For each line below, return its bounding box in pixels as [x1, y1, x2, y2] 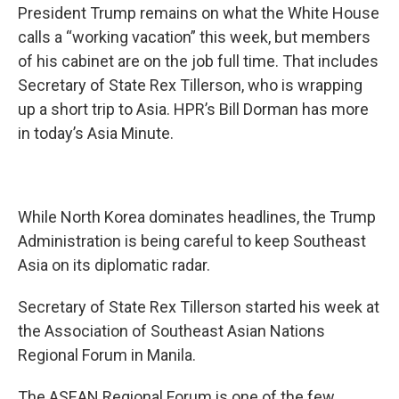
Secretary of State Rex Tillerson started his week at [18, 297, 379, 317]
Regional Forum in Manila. [18, 346, 196, 365]
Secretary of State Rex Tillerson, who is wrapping [18, 76, 362, 95]
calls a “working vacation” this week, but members [18, 28, 370, 47]
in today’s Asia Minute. [18, 124, 174, 143]
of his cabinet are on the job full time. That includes [18, 52, 379, 71]
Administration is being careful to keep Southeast [18, 232, 366, 251]
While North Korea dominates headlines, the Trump [18, 208, 376, 227]
